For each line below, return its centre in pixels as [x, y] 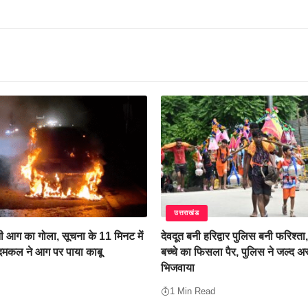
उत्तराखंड [187, 212]
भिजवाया [178, 267]
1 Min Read [192, 291]
